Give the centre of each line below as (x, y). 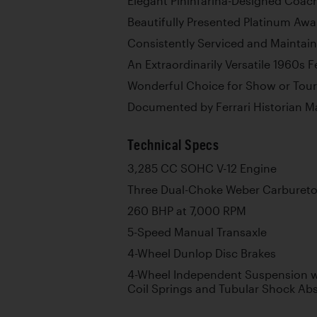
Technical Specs (173, 144)
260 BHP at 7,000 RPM (187, 211)
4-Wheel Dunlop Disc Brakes (202, 253)
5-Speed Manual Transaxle (197, 232)
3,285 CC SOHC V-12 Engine (202, 168)
